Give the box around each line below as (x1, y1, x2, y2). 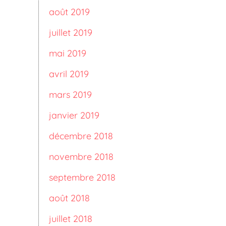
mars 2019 (49, 89, 92, 100)
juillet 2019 (49, 27, 92, 38)
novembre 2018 (49, 151, 114, 162)
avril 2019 (49, 68, 89, 80)
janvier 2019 (49, 109, 99, 121)
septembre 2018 (49, 172, 116, 183)
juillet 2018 (49, 213, 92, 224)
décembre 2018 (49, 130, 113, 142)
